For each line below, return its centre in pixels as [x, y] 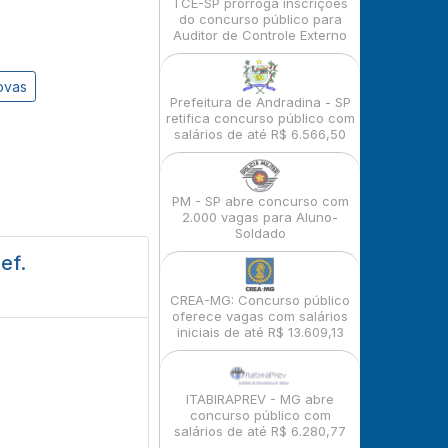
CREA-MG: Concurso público [260, 300]
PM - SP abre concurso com [260, 201]
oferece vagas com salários [260, 316]
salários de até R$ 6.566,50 [260, 134]
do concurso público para [260, 19]
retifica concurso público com [260, 118]
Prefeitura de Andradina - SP [260, 102]
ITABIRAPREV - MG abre [260, 399]
